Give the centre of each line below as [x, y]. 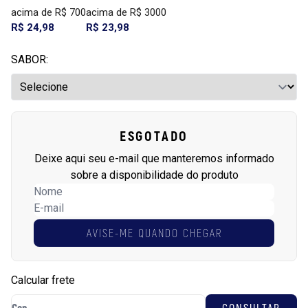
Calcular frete [43, 280]
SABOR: [31, 59]
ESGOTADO [154, 135]
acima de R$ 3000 [126, 12]
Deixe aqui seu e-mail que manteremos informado [154, 158]
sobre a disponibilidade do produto [154, 175]
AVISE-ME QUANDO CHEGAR [154, 232]
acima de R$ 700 [48, 12]
